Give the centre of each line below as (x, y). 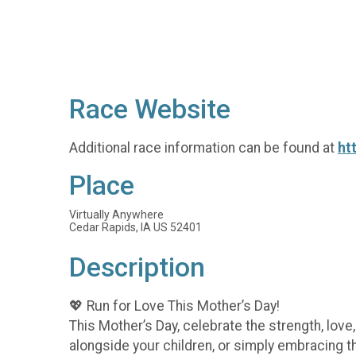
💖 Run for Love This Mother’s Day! (174, 306)
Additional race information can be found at (203, 147)
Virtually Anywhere (116, 215)
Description (137, 268)
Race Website (150, 109)
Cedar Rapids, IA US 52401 (135, 228)
